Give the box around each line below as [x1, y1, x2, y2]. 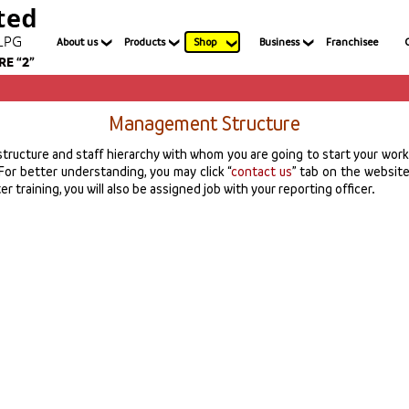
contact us [230, 163, 293, 180]
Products [124, 35, 165, 49]
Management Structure [109, 110, 300, 137]
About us [57, 35, 98, 49]
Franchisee [326, 35, 378, 49]
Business [259, 35, 299, 49]
